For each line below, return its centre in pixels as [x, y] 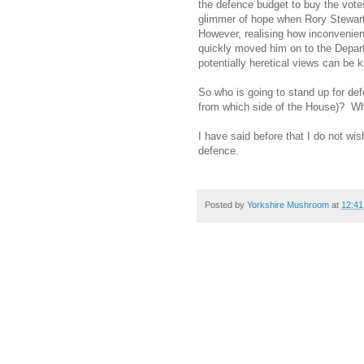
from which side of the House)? [271, 106]
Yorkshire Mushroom [288, 204]
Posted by [226, 204]
